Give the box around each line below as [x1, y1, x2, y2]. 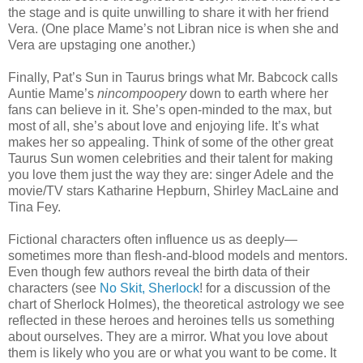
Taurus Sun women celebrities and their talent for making [8, 151, 333, 165]
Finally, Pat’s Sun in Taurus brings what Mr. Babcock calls [8, 70, 338, 84]
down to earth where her [186, 86, 328, 100]
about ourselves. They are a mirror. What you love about [8, 329, 327, 344]
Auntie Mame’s [8, 86, 97, 100]
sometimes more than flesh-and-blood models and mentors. [8, 248, 348, 263]
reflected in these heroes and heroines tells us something [8, 313, 335, 327]
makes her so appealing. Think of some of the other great [8, 135, 333, 149]
